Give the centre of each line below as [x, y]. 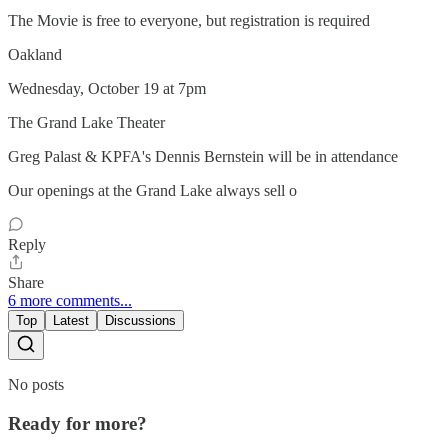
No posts [36, 384]
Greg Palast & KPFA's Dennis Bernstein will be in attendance [203, 156]
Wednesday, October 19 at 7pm [107, 88]
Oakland [35, 54]
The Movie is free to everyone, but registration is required [189, 20]
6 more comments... [70, 300]
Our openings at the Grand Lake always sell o [152, 190]
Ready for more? [77, 423]
